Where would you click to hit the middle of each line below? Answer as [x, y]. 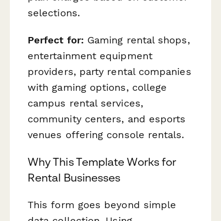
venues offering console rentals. [106, 134]
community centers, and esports [107, 119]
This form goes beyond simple [102, 205]
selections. [54, 13]
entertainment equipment [90, 55]
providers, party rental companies [110, 71]
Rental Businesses [74, 177]
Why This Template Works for [102, 162]
